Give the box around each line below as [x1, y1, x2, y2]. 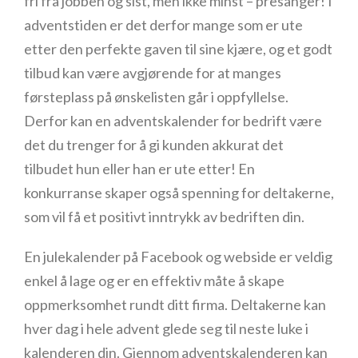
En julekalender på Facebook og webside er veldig [24, 248, 332, 265]
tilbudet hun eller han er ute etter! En [24, 160, 255, 177]
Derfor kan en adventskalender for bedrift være [24, 112, 322, 129]
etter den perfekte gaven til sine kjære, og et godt [24, 40, 332, 58]
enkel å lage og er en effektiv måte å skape [24, 272, 284, 289]
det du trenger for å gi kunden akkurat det [24, 136, 284, 153]
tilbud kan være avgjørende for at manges [24, 64, 281, 82]
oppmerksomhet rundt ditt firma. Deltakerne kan [24, 296, 326, 313]
